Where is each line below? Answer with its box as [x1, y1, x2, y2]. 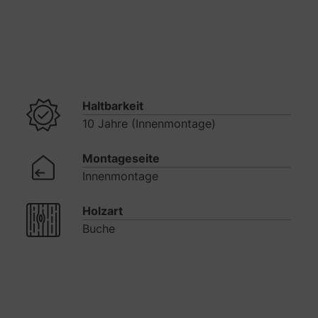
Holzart [82, 203, 123, 218]
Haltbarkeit [82, 98, 143, 113]
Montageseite [82, 150, 160, 165]
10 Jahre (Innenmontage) [82, 116, 216, 131]
